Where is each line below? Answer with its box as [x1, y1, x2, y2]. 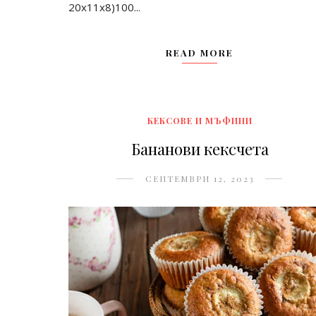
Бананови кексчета [130, 138, 269, 159]
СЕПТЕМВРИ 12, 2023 [145, 172, 255, 184]
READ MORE [166, 46, 234, 59]
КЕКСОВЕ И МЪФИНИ [147, 114, 253, 126]
